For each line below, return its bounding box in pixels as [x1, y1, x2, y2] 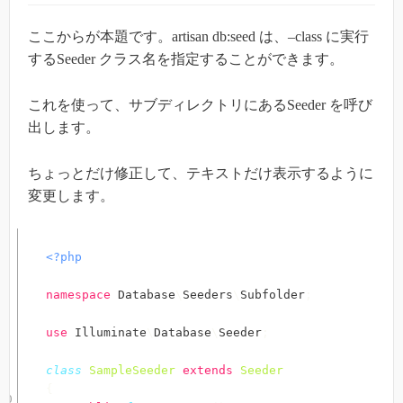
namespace [46, 287, 111, 301]
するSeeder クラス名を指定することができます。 [28, 51, 344, 67]
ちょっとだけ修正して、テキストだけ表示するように [28, 165, 373, 181]
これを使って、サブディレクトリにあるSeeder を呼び [28, 97, 372, 113]
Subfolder [240, 287, 305, 301]
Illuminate [75, 325, 147, 339]
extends [183, 363, 233, 377]
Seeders [183, 287, 233, 301]
